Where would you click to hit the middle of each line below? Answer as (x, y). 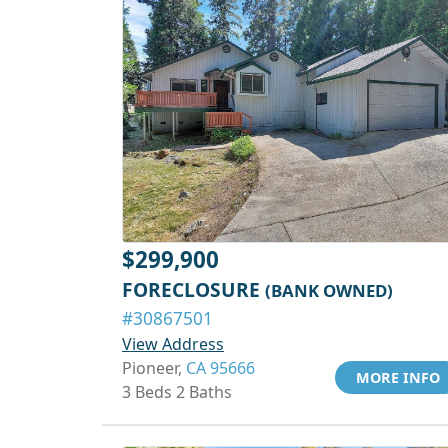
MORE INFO (398, 377)
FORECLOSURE (193, 289)
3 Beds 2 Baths (177, 392)
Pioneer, (154, 368)
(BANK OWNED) (329, 290)
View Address (173, 344)
